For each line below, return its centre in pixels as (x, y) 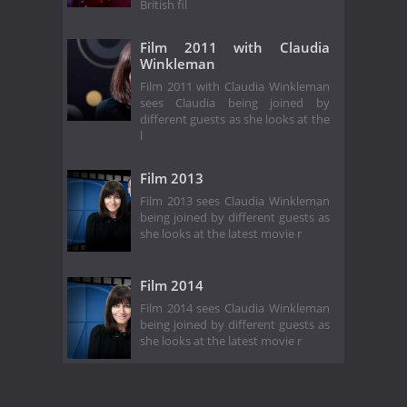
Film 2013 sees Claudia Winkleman (235, 201)
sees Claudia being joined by (235, 103)
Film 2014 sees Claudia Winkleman (235, 308)
